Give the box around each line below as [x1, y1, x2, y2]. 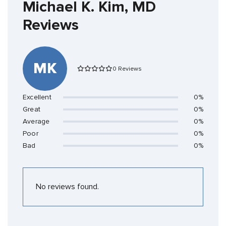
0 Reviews [112, 65, 142, 72]
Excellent [23, 93, 51, 101]
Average [23, 118, 50, 126]
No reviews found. [36, 182, 99, 191]
